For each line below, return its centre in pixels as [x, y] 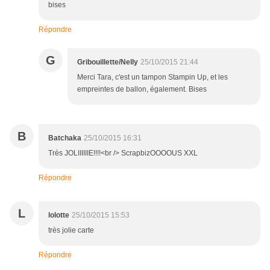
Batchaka [65, 138]
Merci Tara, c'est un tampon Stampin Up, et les [152, 77]
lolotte [59, 215]
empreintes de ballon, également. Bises [142, 89]
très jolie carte [71, 231]
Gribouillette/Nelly [108, 62]
